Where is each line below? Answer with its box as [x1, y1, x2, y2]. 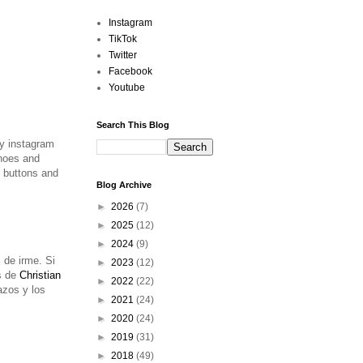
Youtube [109, 82, 145, 93]
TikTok [109, 33, 137, 45]
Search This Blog [96, 120, 169, 130]
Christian [19, 269, 61, 282]
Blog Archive [96, 180, 152, 190]
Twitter [109, 49, 137, 61]
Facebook [109, 66, 152, 77]
